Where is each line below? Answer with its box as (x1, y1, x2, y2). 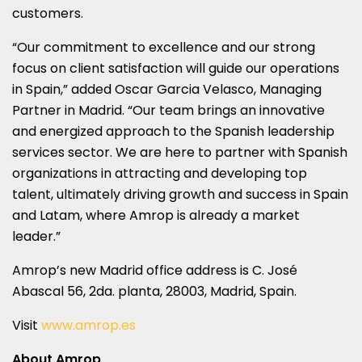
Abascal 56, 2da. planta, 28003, (12, 281, 210, 301)
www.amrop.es (41, 315, 136, 335)
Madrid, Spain (210, 281, 294, 301)
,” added (61, 79, 115, 99)
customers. (12, 3, 83, 23)
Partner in (12, 100, 78, 120)
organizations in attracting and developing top (12, 163, 307, 183)
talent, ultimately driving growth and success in (12, 184, 314, 204)
